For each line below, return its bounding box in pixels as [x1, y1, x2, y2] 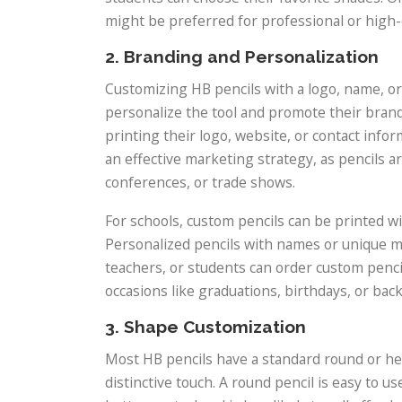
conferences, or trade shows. [105, 172, 295, 193]
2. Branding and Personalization [105, 47, 379, 67]
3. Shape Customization [105, 317, 306, 337]
